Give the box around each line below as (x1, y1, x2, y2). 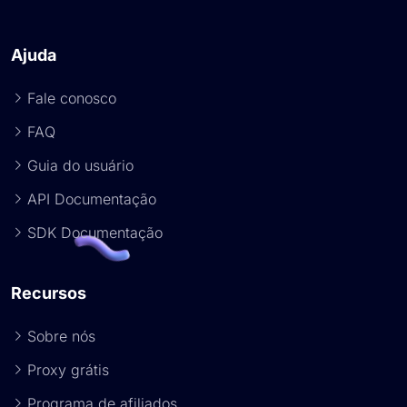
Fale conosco (27, 89, 116, 107)
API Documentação (27, 190, 156, 208)
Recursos (11, 283, 86, 303)
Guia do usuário (27, 156, 134, 174)
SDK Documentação (27, 223, 163, 242)
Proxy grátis (27, 361, 109, 379)
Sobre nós (27, 327, 95, 345)
